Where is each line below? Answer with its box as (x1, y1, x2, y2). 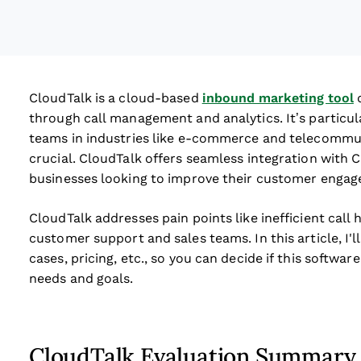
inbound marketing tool (201, 91, 354, 105)
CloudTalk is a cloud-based (29, 91, 202, 105)
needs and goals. (29, 272, 134, 285)
